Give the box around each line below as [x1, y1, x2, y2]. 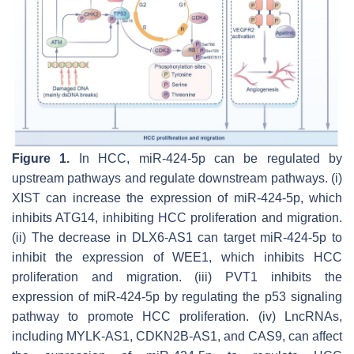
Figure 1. [12, 152, 70, 166]
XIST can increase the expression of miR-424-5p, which [12, 191, 342, 205]
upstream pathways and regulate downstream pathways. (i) [12, 171, 342, 186]
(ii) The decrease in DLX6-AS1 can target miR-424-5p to [12, 231, 342, 245]
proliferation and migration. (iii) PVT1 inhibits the [12, 270, 342, 284]
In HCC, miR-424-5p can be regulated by [70, 152, 342, 166]
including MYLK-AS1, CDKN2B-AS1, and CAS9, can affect [12, 330, 342, 344]
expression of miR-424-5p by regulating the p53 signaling [12, 290, 342, 304]
